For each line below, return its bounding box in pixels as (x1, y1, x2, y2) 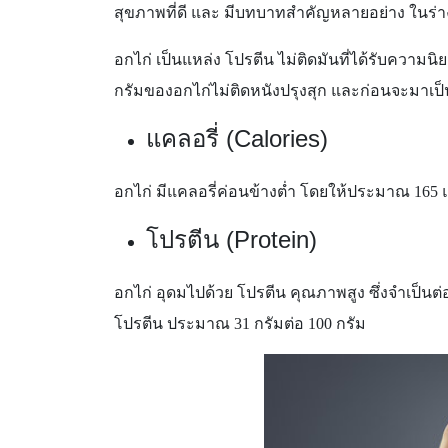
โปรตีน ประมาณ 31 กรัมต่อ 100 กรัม (114, 315, 366, 332)
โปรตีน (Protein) (146, 226, 317, 253)
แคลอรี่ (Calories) (146, 125, 328, 152)
